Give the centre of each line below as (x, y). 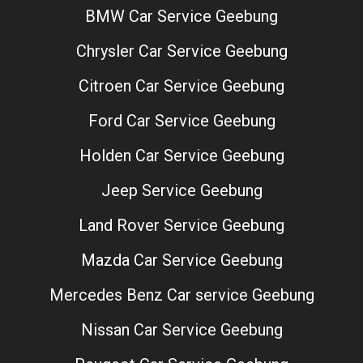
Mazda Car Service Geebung (181, 260)
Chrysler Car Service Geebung (181, 51)
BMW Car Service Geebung (181, 16)
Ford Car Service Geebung (181, 120)
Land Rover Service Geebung (181, 225)
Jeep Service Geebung (181, 190)
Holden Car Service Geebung (181, 155)
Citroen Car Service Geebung (181, 85)
